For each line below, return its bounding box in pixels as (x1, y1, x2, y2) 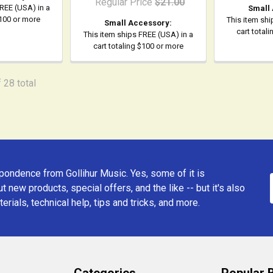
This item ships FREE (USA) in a (83, 30, 193, 40)
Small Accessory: (104, 18, 172, 28)
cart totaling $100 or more (93, 41, 183, 51)
